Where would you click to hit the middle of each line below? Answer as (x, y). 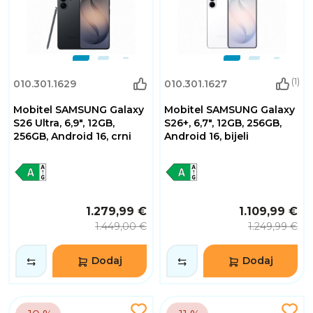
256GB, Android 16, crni (72, 137)
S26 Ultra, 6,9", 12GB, (64, 123)
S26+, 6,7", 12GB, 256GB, (223, 123)
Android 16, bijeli (206, 137)
